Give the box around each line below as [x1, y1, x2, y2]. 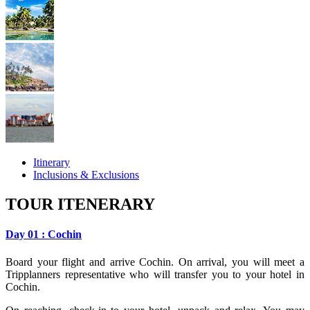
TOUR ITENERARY [6, 195, 155, 214]
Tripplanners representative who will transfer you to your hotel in [6, 268, 304, 280]
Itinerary [33, 156, 70, 169]
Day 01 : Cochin [6, 228, 82, 241]
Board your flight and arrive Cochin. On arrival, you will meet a [6, 255, 304, 268]
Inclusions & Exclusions [33, 169, 139, 181]
